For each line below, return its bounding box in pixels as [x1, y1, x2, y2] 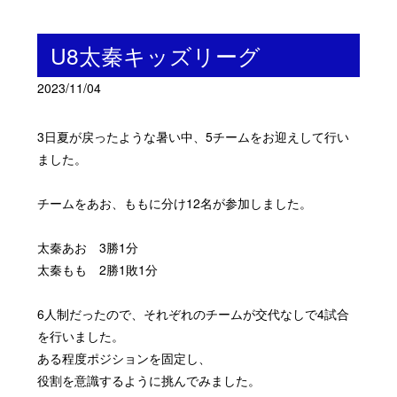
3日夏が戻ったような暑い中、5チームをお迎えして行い [37, 128, 350, 146]
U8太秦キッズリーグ [51, 40, 261, 72]
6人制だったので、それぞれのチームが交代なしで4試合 [37, 305, 350, 323]
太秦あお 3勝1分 [37, 238, 139, 257]
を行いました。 [37, 327, 125, 346]
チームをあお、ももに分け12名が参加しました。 [37, 194, 313, 213]
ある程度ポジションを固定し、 [37, 349, 212, 368]
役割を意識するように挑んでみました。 [37, 371, 261, 390]
